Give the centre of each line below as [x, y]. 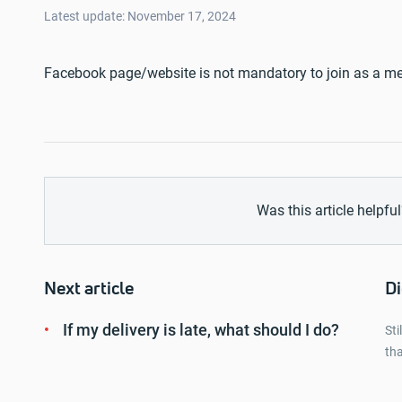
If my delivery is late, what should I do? [201, 330]
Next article [89, 289]
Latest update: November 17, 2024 [140, 16]
